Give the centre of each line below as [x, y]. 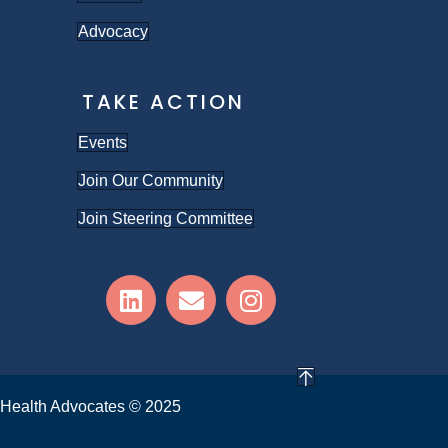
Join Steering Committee [165, 218]
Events [102, 142]
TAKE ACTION [163, 102]
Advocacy [112, 31]
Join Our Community [150, 180]
